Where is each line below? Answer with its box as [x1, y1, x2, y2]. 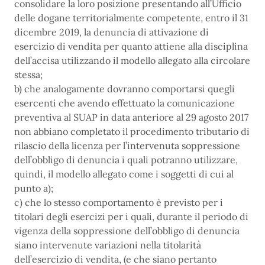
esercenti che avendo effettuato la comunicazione [14, 97, 235, 109]
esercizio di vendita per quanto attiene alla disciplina [14, 40, 248, 52]
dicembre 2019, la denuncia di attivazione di [14, 26, 209, 38]
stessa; [14, 69, 43, 80]
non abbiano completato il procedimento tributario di [14, 125, 250, 137]
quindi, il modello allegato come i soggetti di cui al [14, 168, 234, 180]
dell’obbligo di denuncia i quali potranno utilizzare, [14, 154, 238, 166]
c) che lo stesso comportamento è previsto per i [14, 196, 223, 208]
